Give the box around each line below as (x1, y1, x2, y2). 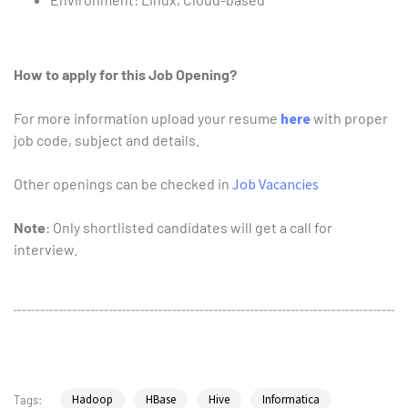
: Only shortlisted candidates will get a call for (46, 219, 332, 237)
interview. (14, 240, 77, 259)
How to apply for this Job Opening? (14, 66, 237, 84)
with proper (313, 109, 388, 127)
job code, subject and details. (14, 131, 199, 149)
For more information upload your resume (14, 109, 280, 127)
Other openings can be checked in (14, 175, 232, 193)
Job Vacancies (232, 175, 319, 194)
